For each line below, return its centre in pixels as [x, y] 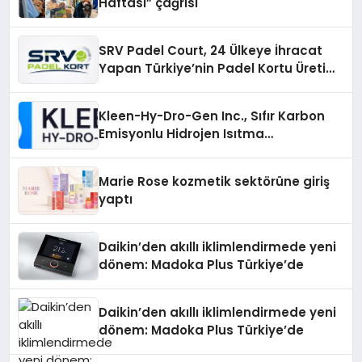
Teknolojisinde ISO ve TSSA [185, 151]
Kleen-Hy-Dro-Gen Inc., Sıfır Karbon [212, 116]
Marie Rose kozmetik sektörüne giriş [215, 181]
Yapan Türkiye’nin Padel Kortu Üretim [219, 68]
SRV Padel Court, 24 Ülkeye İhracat [211, 50]
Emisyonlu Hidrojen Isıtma [182, 133]
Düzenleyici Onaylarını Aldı [184, 169]
